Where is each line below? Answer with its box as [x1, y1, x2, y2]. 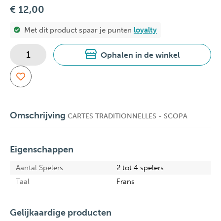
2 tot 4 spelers [116, 163, 164, 172]
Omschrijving [10, 110, 66, 121]
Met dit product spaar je [24, 26, 108, 35]
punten [108, 26, 134, 35]
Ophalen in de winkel [100, 50, 180, 60]
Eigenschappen [10, 144, 74, 155]
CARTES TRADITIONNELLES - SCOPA [66, 112, 187, 120]
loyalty [134, 26, 157, 35]
